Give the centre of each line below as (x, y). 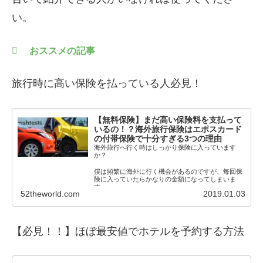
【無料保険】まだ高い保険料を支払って (168, 120)
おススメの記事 (62, 51)
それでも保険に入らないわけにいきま (149, 204)
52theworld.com (50, 194)
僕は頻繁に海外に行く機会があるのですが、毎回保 (168, 172)
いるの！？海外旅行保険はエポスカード (168, 129)
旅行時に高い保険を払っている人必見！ (107, 84)
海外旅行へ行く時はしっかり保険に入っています (165, 147)
